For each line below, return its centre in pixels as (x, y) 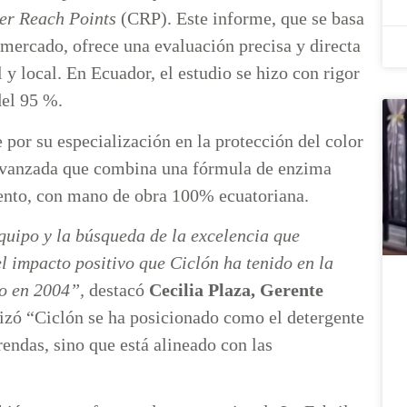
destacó (119, 290)
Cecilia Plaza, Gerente (236, 290)
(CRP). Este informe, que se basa (243, 19)
